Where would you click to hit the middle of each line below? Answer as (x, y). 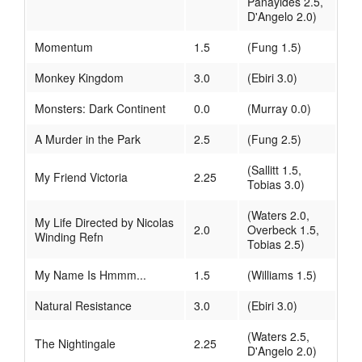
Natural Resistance (83, 306)
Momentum (64, 47)
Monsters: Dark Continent (100, 109)
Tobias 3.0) (276, 185)
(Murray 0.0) (279, 109)
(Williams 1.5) (282, 275)
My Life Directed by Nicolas (104, 223)
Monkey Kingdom (79, 78)
